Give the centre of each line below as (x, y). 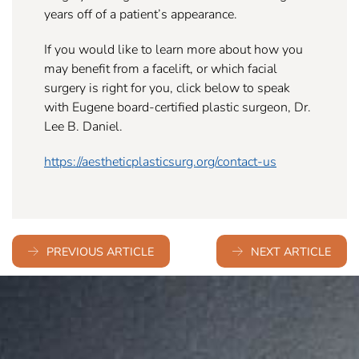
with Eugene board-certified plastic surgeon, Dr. (177, 107)
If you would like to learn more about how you (173, 49)
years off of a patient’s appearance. (141, 14)
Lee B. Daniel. (83, 126)
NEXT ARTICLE (291, 252)
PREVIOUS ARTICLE (100, 252)
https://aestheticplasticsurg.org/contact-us (160, 161)
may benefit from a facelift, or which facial (161, 68)
